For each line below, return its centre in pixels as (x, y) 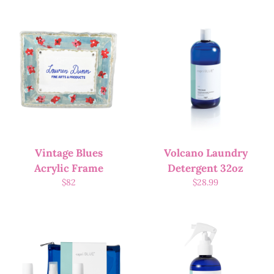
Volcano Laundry (206, 153)
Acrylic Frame (68, 168)
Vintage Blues (68, 153)
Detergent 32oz (206, 168)
